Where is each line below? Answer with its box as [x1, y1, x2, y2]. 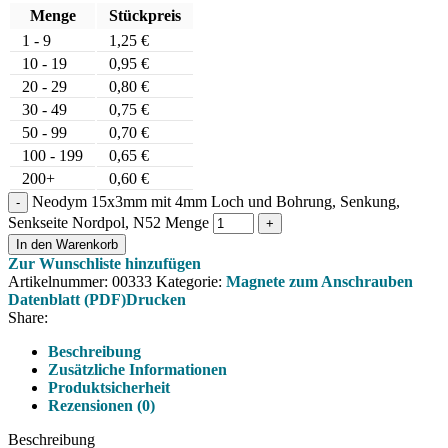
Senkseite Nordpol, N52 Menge [8, 214, 209, 232]
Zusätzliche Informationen [48, 361, 227, 379]
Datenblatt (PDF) [8, 291, 126, 309]
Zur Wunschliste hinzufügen [8, 255, 201, 273]
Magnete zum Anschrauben [226, 273, 413, 291]
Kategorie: [156, 273, 222, 291]
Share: [8, 309, 48, 327]
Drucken [126, 291, 186, 309]
